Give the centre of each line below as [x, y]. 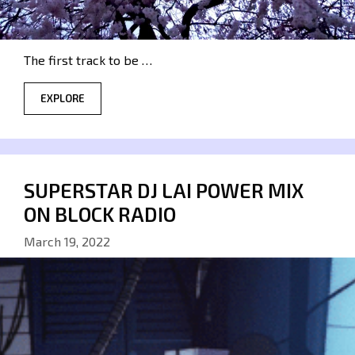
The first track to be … [88, 60]
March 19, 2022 [67, 242]
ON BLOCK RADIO [100, 214]
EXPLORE [63, 99]
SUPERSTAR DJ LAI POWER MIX [164, 191]
